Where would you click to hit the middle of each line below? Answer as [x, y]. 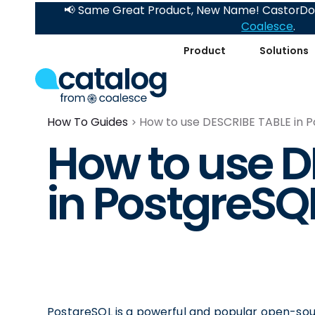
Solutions [284, 50]
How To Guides [88, 122]
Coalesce [268, 26]
